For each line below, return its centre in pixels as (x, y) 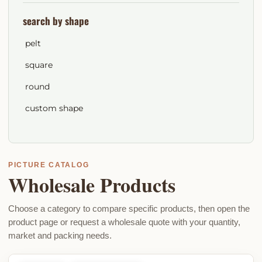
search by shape (56, 21)
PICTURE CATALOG (49, 165)
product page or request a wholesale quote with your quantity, (124, 222)
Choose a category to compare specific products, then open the (129, 208)
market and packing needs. (60, 235)
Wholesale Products (92, 185)
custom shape (54, 108)
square (39, 65)
